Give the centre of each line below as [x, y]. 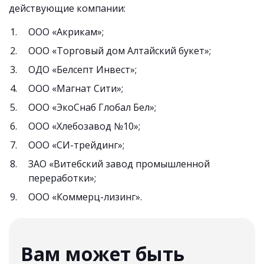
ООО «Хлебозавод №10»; [84, 126]
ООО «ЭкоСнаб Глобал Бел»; [92, 107]
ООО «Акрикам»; [66, 32]
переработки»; [62, 178]
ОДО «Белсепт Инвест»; [82, 70]
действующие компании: [67, 8]
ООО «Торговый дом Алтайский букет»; [120, 51]
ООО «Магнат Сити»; [76, 88]
